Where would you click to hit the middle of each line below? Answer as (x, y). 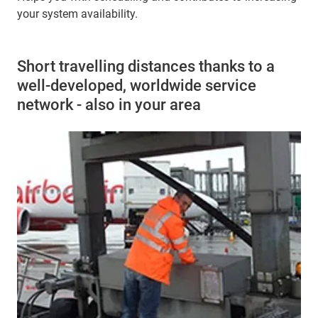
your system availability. (77, 14)
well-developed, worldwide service (137, 86)
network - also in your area (109, 105)
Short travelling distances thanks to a (146, 67)
